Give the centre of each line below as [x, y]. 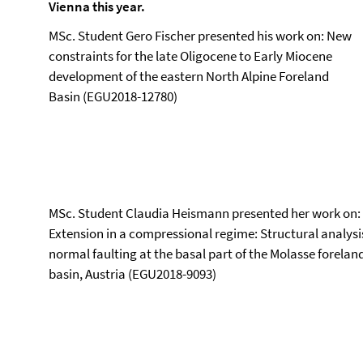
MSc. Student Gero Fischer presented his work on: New [200, 36]
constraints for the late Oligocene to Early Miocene [190, 56]
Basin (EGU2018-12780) [113, 96]
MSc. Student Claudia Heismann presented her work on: [205, 213]
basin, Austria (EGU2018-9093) [132, 274]
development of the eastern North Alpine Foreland [189, 76]
